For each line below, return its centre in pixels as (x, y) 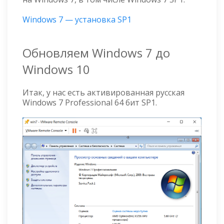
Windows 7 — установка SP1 (77, 19)
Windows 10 (56, 69)
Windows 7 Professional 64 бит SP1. (90, 102)
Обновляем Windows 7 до (96, 52)
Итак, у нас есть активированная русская (103, 92)
